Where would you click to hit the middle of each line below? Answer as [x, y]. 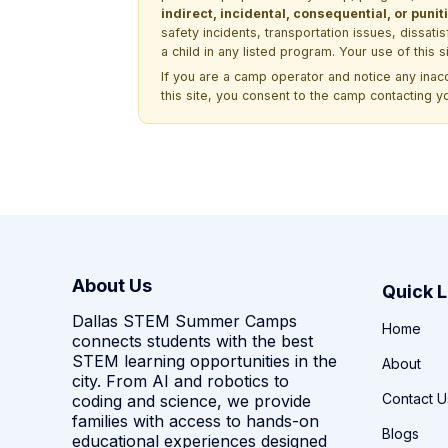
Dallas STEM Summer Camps [184, 320]
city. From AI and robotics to [180, 380]
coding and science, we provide [191, 400]
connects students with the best [192, 340]
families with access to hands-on [195, 420]
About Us [112, 285]
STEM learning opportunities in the [204, 360]
